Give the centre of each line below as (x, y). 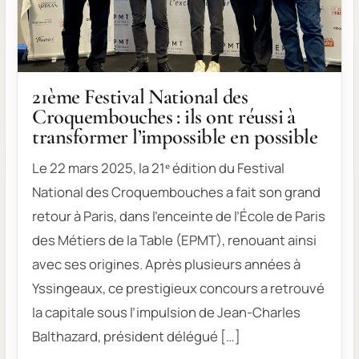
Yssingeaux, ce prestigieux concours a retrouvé (179, 288)
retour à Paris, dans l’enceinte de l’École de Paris (179, 216)
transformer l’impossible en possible (177, 137)
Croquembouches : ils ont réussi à (164, 117)
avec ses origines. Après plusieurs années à (167, 264)
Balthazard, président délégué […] (137, 336)
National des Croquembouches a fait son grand (177, 192)
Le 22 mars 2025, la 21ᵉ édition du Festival (159, 167)
